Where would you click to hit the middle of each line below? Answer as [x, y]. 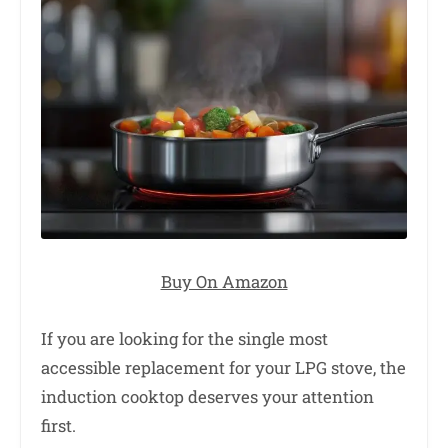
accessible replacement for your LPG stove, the [223, 368]
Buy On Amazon [224, 281]
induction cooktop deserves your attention [207, 397]
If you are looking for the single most [184, 339]
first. [58, 426]
